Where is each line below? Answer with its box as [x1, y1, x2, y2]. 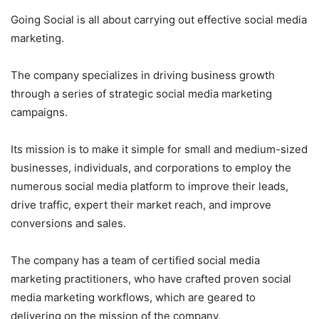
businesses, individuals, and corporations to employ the [11, 160, 291, 174]
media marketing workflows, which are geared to [11, 290, 256, 304]
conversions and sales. [11, 216, 126, 230]
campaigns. [11, 105, 68, 119]
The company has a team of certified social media [11, 253, 260, 267]
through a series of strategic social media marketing [11, 86, 272, 100]
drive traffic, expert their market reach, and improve [11, 197, 271, 211]
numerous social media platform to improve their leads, [11, 179, 288, 193]
